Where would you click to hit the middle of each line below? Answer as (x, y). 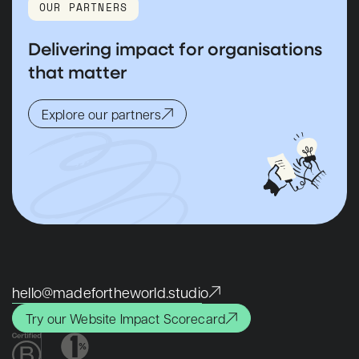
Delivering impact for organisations (175, 48)
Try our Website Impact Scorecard (126, 318)
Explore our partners (102, 114)
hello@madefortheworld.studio (111, 292)
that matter (77, 72)
